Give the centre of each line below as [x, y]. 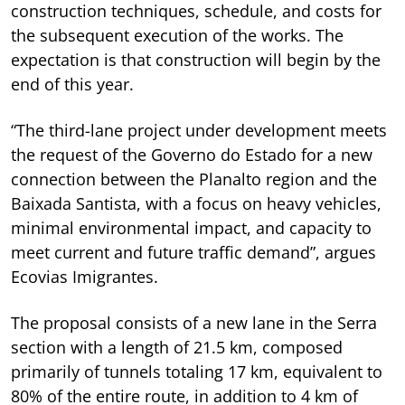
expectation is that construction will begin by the [196, 59]
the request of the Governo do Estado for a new [192, 154]
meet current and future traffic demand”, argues [193, 252]
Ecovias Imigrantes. [85, 276]
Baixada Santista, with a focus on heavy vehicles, [196, 203]
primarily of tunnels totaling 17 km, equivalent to [197, 371]
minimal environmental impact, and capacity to [191, 227]
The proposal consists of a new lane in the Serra [194, 322]
